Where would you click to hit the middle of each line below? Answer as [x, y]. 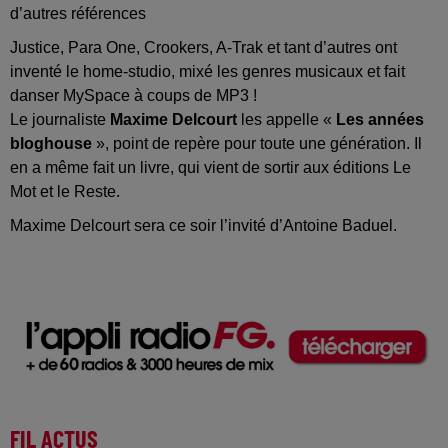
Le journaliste [60, 119]
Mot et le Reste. [65, 191]
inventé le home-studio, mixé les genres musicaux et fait [207, 71]
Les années [380, 119]
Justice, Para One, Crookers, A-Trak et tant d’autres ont [203, 47]
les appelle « [286, 119]
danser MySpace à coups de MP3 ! [133, 95]
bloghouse [51, 143]
